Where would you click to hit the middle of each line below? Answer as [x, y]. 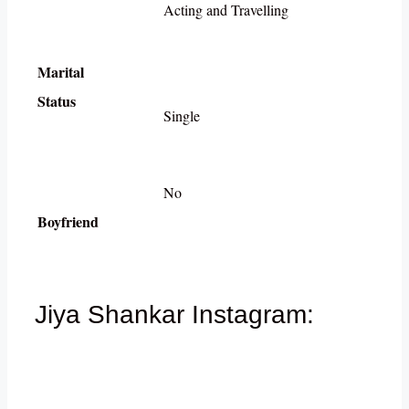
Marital [61, 72]
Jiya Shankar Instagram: [174, 315]
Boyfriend [68, 222]
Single [182, 116]
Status [89, 101]
